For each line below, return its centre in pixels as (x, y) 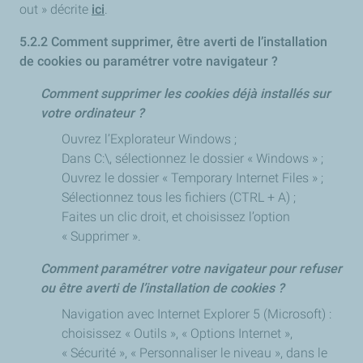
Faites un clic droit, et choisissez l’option (176, 217)
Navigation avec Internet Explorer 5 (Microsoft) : (196, 314)
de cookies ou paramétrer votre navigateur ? (149, 61)
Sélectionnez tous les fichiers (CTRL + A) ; (179, 197)
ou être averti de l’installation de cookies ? (162, 288)
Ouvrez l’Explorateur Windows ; (149, 139)
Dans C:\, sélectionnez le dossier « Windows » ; (192, 158)
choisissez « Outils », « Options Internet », (177, 333)
